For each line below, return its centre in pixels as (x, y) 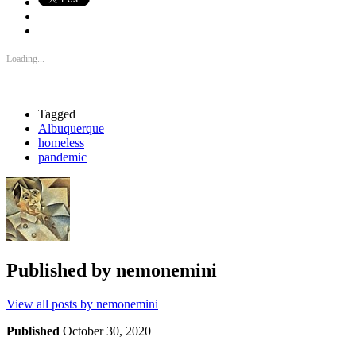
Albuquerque (71, 128)
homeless (61, 142)
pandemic (62, 157)
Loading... (25, 58)
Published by (61, 270)
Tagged (57, 114)
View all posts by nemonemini (82, 304)
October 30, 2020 (107, 331)
